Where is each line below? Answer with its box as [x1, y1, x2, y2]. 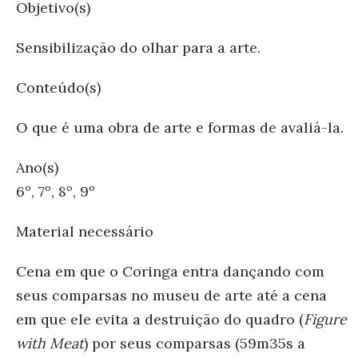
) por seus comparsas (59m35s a [84, 334, 305, 352]
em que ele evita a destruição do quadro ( [16, 310, 304, 328]
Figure [304, 310, 347, 328]
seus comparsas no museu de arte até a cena [16, 286, 327, 304]
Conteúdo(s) [16, 78, 105, 97]
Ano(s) [16, 158, 62, 177]
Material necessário [16, 222, 157, 241]
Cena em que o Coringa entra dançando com [16, 262, 324, 280]
